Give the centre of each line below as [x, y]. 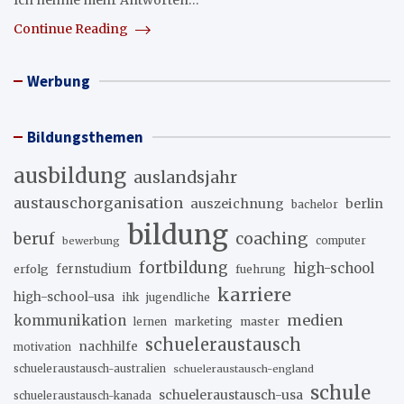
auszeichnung [237, 204]
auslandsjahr [185, 177]
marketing [203, 321]
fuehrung [261, 269]
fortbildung [184, 268]
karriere [254, 294]
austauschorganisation [98, 203]
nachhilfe [108, 347]
